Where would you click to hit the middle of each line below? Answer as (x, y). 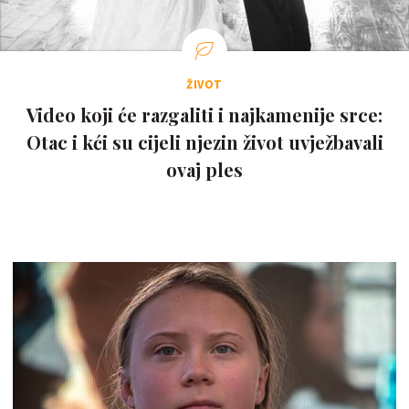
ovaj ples (204, 169)
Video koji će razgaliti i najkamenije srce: (204, 115)
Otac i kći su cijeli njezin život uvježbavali (204, 142)
